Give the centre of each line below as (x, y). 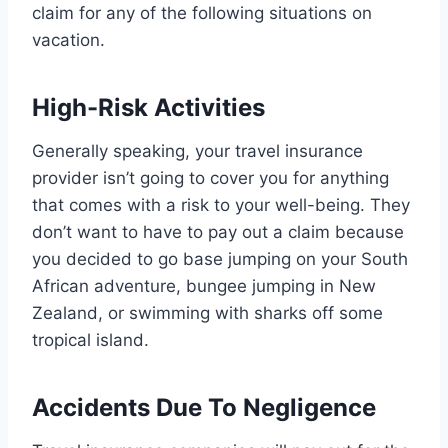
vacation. (68, 40)
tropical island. (90, 340)
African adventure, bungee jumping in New (204, 286)
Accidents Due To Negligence (204, 408)
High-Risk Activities (148, 108)
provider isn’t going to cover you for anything (210, 178)
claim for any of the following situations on (202, 13)
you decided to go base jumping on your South (220, 259)
